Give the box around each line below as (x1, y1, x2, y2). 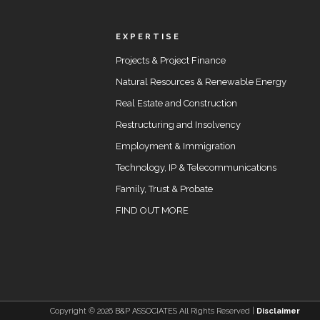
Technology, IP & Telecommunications (115, 162, 276, 173)
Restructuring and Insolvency (115, 119, 241, 130)
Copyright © (50, 306, 97, 316)
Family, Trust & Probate (115, 184, 213, 194)
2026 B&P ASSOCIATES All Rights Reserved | (97, 306, 256, 316)
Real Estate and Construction (115, 98, 237, 109)
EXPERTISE (115, 32, 181, 41)
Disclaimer (256, 306, 300, 316)
